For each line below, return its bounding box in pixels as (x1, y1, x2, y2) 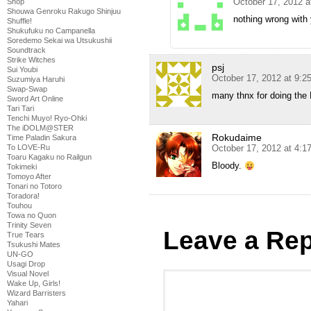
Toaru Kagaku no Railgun (7, 153, 92, 161)
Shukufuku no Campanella (7, 26, 95, 35)
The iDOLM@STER (7, 124, 74, 132)
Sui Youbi (7, 65, 37, 74)
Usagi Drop (7, 260, 45, 268)
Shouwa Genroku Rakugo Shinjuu (7, 7, 121, 15)
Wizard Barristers (7, 289, 66, 297)
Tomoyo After (7, 172, 51, 180)
